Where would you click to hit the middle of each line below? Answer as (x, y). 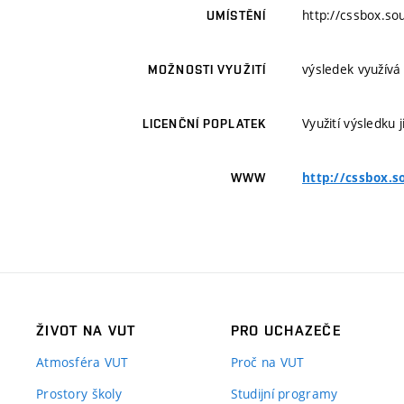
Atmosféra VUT (83, 363)
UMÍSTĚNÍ (236, 16)
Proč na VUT (267, 363)
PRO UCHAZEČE (286, 331)
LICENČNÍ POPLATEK (204, 124)
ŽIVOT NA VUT (86, 331)
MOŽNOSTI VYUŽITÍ (207, 70)
